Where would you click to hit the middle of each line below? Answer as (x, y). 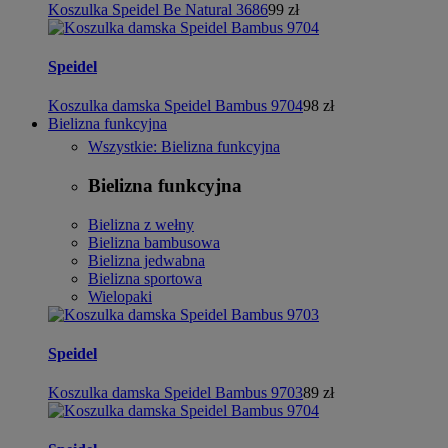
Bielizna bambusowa (154, 242)
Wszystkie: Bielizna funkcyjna (184, 147)
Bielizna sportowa (145, 278)
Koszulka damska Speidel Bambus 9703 (175, 393)
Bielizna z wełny (141, 224)
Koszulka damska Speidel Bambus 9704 (175, 106)
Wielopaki (120, 296)
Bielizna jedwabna (146, 260)
